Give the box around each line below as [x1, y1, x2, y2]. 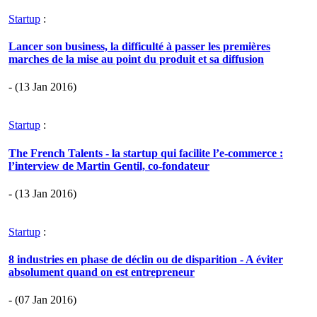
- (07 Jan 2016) [8, 294, 76, 306]
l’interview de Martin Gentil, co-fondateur [8, 159, 209, 172]
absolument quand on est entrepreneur [8, 266, 195, 279]
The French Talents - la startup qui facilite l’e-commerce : [8, 146, 283, 159]
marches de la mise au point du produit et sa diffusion [8, 53, 264, 66]
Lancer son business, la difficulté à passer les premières [8, 40, 270, 53]
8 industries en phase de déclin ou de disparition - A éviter [8, 253, 283, 266]
